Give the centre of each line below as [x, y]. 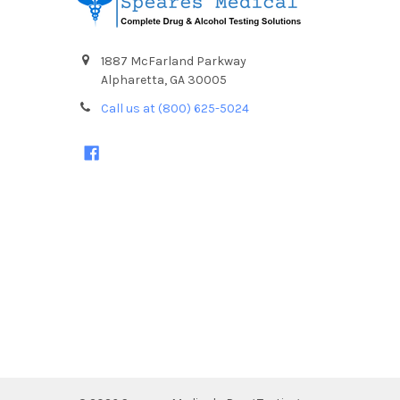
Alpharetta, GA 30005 [163, 80]
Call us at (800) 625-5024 [175, 109]
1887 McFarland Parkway [173, 62]
